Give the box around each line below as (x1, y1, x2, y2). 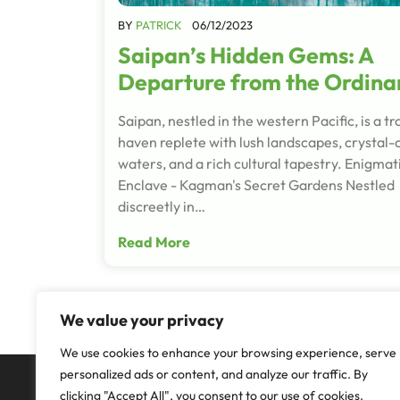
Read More (118, 232, 190, 251)
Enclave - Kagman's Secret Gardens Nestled (118, 175, 395, 194)
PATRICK (136, 17, 182, 32)
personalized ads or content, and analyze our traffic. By (60, 366, 368, 382)
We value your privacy (60, 310, 224, 330)
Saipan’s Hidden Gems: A (118, 40, 373, 70)
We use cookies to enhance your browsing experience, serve (60, 345, 396, 361)
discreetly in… (118, 196, 205, 215)
